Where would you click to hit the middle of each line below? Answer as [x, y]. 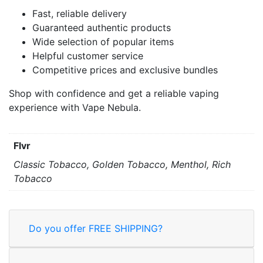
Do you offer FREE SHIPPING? [96, 228]
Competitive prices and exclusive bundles [125, 70]
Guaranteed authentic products [102, 27]
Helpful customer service [88, 55]
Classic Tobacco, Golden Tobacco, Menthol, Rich [122, 164]
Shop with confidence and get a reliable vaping [114, 93]
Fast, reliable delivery [80, 13]
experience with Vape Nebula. [75, 107]
